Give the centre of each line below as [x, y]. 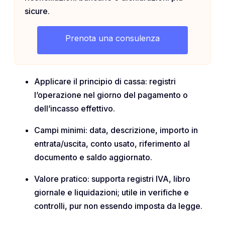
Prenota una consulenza [113, 38]
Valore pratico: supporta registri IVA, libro [112, 179]
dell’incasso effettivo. [75, 108]
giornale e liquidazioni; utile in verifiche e [111, 192]
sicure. [37, 11]
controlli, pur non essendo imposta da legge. [118, 206]
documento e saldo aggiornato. [93, 157]
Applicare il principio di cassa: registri [105, 81]
